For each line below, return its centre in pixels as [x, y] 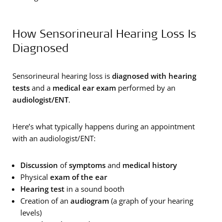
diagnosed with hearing [154, 76]
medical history [150, 165]
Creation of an [45, 200]
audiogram [90, 200]
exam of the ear [79, 177]
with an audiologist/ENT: [54, 138]
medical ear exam [85, 87]
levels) [31, 212]
